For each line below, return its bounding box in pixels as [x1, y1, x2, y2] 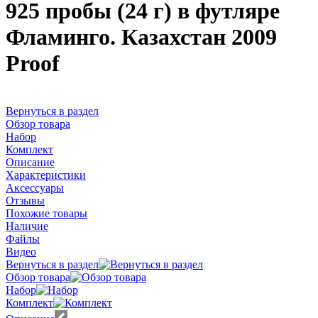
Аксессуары [6, 181, 64, 194]
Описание [6, 155, 55, 168]
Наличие [6, 219, 48, 232]
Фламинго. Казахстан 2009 [6, 24, 277, 50]
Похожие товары [6, 207, 87, 219]
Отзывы [6, 194, 45, 207]
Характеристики [6, 168, 86, 181]
